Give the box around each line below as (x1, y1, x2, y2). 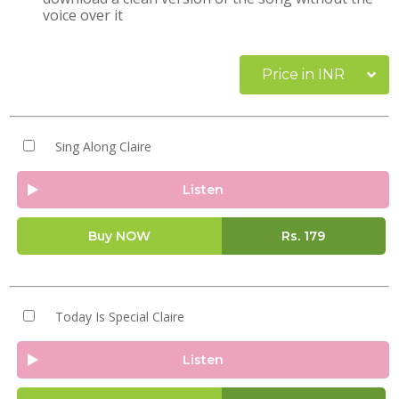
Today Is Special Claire (54, 308, 184, 325)
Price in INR (262, 66, 345, 83)
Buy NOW (87, 228, 151, 244)
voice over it (43, 5, 124, 25)
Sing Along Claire (54, 138, 151, 155)
